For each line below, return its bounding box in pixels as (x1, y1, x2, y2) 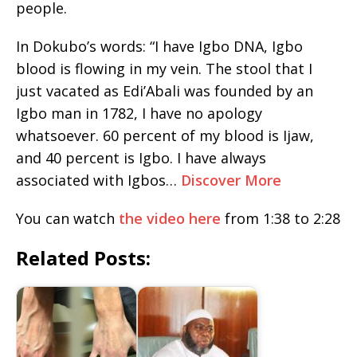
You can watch (16, 209, 119, 229)
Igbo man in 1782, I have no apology (16, 104, 262, 124)
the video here (119, 209, 221, 229)
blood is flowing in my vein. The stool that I (16, 59, 312, 79)
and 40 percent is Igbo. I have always (16, 148, 266, 168)
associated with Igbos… (16, 171, 181, 190)
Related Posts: (16, 245, 151, 272)
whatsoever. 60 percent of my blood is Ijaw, (16, 126, 314, 146)
